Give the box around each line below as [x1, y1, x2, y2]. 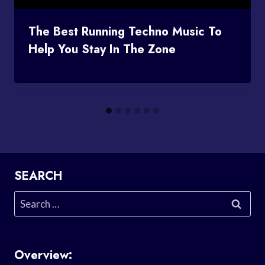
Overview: [14, 246, 72, 264]
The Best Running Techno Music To [28, 22, 222, 40]
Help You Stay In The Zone [28, 40, 176, 58]
